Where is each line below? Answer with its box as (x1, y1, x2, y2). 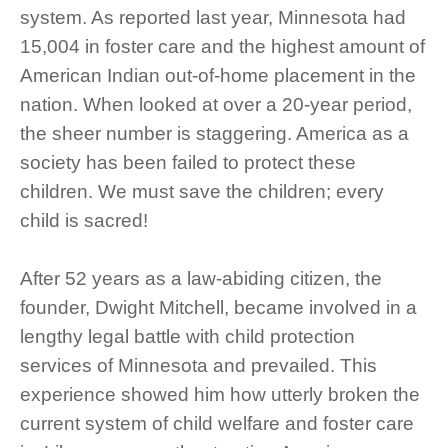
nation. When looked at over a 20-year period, (20, 94, 412, 116)
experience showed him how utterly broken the (20, 384, 420, 406)
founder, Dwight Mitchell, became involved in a (20, 297, 417, 319)
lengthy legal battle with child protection (20, 326, 355, 348)
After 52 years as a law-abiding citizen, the (20, 268, 382, 290)
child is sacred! (20, 210, 148, 232)
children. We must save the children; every (20, 181, 384, 203)
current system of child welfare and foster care (20, 413, 414, 435)
